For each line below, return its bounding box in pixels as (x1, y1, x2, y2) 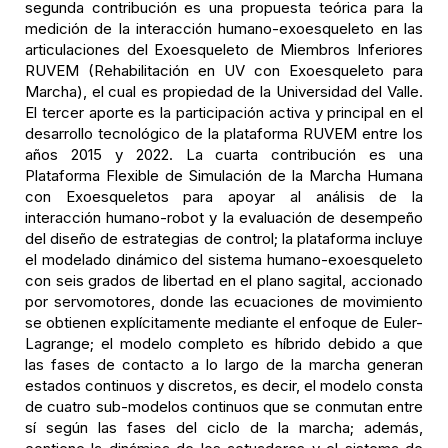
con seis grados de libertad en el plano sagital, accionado (25, 271, 423, 290)
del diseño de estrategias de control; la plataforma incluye (25, 229, 423, 248)
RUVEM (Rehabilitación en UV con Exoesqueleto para (25, 61, 423, 80)
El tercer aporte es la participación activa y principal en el (25, 103, 423, 122)
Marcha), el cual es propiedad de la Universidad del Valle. (25, 82, 423, 101)
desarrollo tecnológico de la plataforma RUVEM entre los (25, 124, 423, 143)
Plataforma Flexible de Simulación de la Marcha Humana (25, 166, 423, 185)
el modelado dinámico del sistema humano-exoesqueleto (25, 250, 423, 269)
